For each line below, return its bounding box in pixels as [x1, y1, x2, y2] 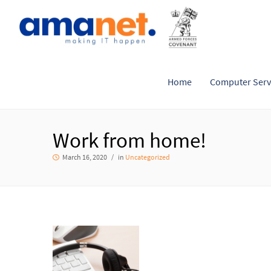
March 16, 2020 [61, 152, 108, 162]
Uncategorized [125, 152, 170, 162]
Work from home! [53, 127, 206, 154]
